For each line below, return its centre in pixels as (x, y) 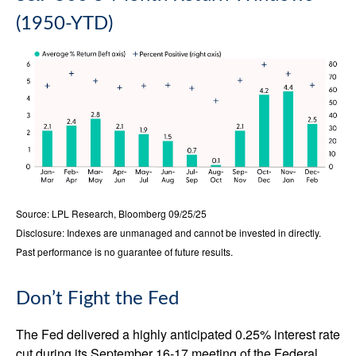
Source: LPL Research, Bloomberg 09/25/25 (111, 213)
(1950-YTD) (64, 24)
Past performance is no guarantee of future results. (124, 251)
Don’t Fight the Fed (97, 298)
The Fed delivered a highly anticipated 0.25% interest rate (178, 334)
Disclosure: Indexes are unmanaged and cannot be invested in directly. (168, 232)
